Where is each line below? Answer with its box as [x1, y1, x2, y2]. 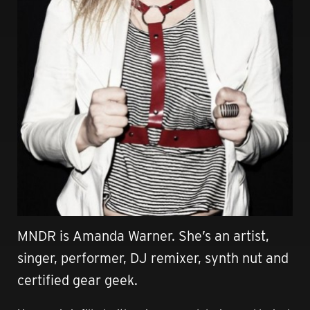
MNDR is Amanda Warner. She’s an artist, [17, 227, 269, 244]
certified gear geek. [17, 271, 138, 289]
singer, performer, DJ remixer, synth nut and [17, 249, 289, 266]
